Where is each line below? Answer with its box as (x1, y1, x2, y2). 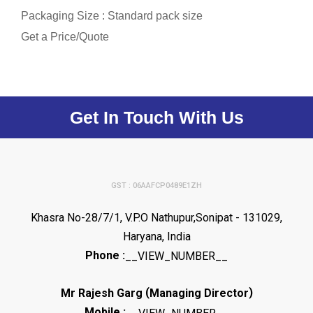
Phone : (85, 248, 125, 262)
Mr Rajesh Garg (60, 286, 143, 300)
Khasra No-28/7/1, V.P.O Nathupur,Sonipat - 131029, (31, 210, 282, 224)
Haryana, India (122, 229, 191, 243)
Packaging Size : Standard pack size (21, 9, 203, 22)
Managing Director (149, 286, 249, 300)
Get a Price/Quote (21, 30, 109, 43)
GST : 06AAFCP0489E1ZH (111, 181, 202, 191)
